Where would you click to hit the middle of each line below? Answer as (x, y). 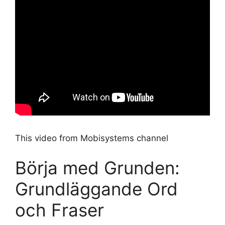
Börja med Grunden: (97, 168)
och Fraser (60, 210)
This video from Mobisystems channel (92, 138)
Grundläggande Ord (96, 189)
